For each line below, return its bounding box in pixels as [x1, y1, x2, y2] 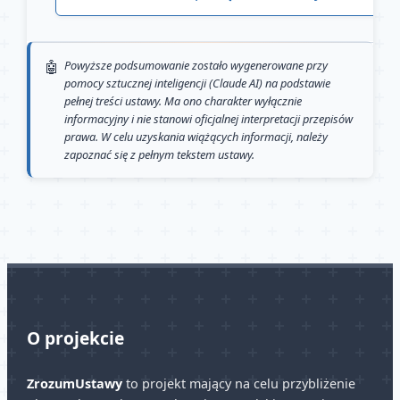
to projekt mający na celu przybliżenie [121, 375, 355, 393]
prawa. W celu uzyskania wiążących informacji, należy [63, 129, 328, 146]
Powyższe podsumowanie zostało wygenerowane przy [63, 57, 328, 74]
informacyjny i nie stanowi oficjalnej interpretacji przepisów [63, 111, 353, 128]
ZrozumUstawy [26, 375, 122, 393]
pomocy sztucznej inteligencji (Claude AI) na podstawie [63, 75, 330, 92]
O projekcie [26, 326, 124, 351]
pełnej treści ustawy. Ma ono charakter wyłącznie [63, 93, 302, 110]
